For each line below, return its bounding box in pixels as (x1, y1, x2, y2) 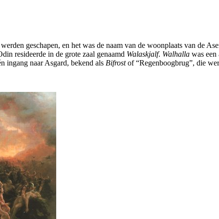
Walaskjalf (127, 49, 158, 58)
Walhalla (162, 49, 190, 58)
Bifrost (106, 58, 126, 67)
